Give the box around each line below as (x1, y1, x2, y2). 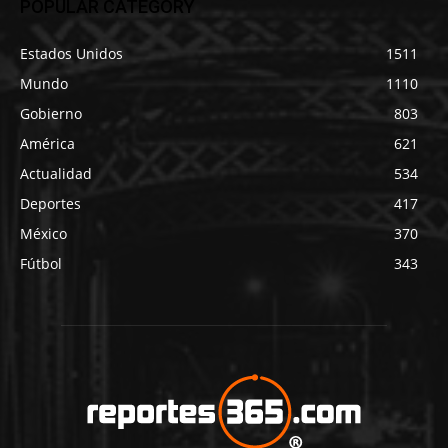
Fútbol (20, 254, 62, 274)
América (20, 134, 75, 154)
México (20, 224, 67, 244)
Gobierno (20, 104, 82, 124)
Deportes (20, 194, 81, 214)
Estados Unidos (20, 44, 123, 64)
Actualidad (20, 164, 92, 184)
